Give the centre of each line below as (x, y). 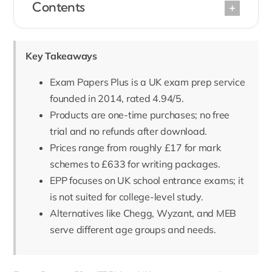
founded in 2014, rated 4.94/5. (117, 99)
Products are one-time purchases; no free (140, 115)
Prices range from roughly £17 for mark (135, 148)
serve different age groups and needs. (133, 230)
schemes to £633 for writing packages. (135, 164)
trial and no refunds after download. (129, 131)
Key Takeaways (61, 56)
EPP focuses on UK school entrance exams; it (147, 181)
